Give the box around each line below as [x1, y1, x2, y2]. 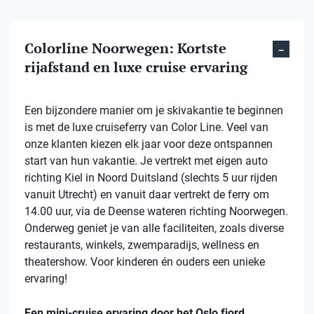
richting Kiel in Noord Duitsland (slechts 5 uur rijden [25, 171, 278, 185]
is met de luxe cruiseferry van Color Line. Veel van [25, 121, 268, 135]
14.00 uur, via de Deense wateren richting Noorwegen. [25, 205, 288, 219]
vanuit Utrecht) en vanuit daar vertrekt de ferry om [25, 188, 269, 202]
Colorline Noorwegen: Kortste [25, 39, 226, 58]
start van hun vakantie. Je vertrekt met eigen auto [25, 154, 268, 168]
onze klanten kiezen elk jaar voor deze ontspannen [25, 137, 273, 151]
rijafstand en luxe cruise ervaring [25, 57, 247, 77]
